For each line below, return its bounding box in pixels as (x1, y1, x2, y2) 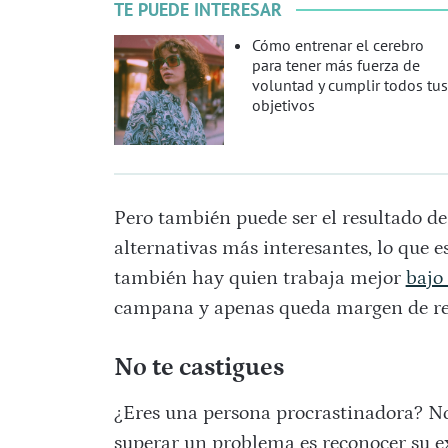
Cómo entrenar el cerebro (251, 35, 424, 56)
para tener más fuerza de (251, 55, 420, 76)
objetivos (251, 95, 315, 116)
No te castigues (113, 354, 284, 383)
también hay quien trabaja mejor (113, 267, 406, 290)
